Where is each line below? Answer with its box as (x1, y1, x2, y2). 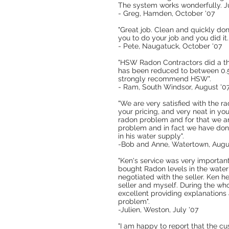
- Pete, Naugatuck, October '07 (118, 42, 222, 50)
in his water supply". (118, 132, 184, 140)
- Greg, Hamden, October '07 (118, 9, 215, 17)
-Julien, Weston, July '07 (118, 205, 198, 214)
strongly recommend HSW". (118, 75, 211, 83)
